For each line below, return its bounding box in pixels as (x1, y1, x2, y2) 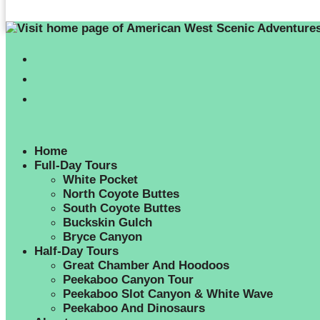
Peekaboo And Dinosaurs (63, 301, 205, 315)
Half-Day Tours (34, 244, 119, 258)
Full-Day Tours (34, 159, 117, 172)
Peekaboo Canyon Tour (63, 273, 194, 286)
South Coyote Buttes (63, 201, 181, 215)
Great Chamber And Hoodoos (63, 259, 229, 272)
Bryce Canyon (63, 230, 142, 244)
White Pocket (63, 173, 138, 186)
